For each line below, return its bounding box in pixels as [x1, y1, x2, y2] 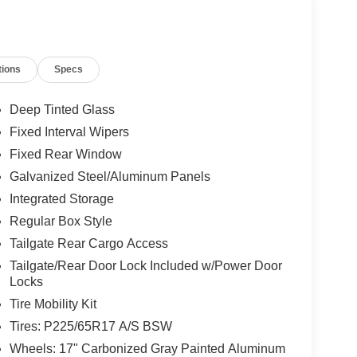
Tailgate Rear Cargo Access [9, 237, 168, 251]
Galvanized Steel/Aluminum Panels [9, 170, 210, 184]
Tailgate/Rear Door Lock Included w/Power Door [9, 259, 282, 273]
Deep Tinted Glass [9, 103, 115, 117]
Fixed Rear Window [9, 147, 122, 162]
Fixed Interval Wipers [9, 125, 129, 139]
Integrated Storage [9, 192, 114, 206]
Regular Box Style [9, 214, 112, 229]
